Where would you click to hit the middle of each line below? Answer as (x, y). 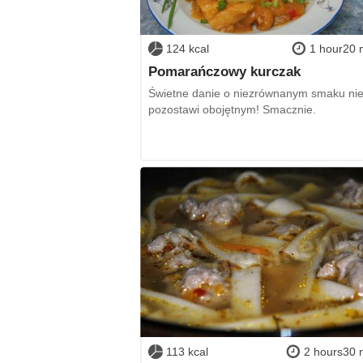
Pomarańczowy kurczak (224, 71)
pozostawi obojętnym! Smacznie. (232, 110)
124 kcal (187, 49)
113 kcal (187, 351)
